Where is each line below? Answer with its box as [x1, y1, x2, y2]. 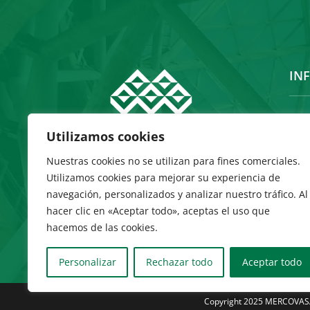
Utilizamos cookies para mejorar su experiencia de [46, 171, 280, 184]
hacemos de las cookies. [46, 221, 158, 234]
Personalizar [58, 255, 116, 268]
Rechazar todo [145, 255, 212, 268]
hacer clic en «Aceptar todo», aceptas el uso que [46, 204, 270, 217]
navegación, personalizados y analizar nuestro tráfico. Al [46, 188, 308, 201]
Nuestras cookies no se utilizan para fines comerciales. [46, 154, 300, 167]
